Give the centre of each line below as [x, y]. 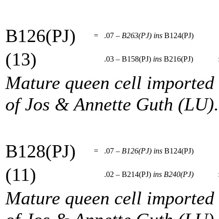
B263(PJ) [137, 35]
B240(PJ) [179, 174]
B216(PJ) [178, 59]
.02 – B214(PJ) [127, 174]
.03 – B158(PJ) [127, 59]
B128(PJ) [41, 151]
